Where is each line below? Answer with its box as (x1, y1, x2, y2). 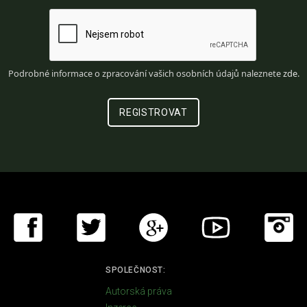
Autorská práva (106, 285, 172, 297)
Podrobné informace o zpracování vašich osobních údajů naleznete (8, 66, 283, 79)
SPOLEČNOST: (106, 265, 166, 275)
